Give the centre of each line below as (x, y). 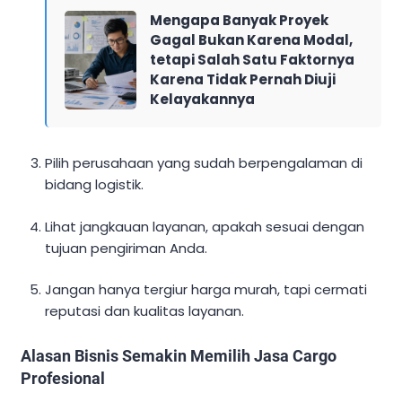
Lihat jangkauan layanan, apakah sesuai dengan (205, 226)
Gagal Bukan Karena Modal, (252, 40)
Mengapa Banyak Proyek (240, 21)
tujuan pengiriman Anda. (127, 248)
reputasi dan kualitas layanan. (145, 311)
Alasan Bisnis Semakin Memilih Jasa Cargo (179, 356)
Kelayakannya (203, 100)
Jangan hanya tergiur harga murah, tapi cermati (206, 290)
